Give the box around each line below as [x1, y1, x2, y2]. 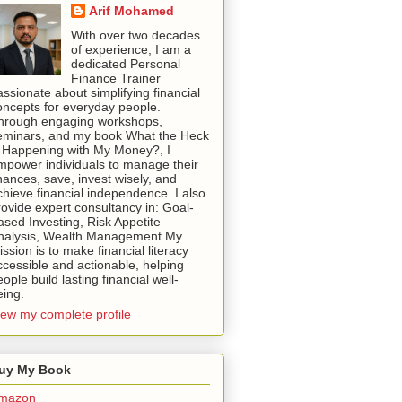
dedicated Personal [70, 57, 180, 72]
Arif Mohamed [88, 4, 174, 19]
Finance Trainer [70, 71, 161, 86]
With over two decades [70, 28, 200, 43]
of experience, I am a [70, 42, 191, 57]
